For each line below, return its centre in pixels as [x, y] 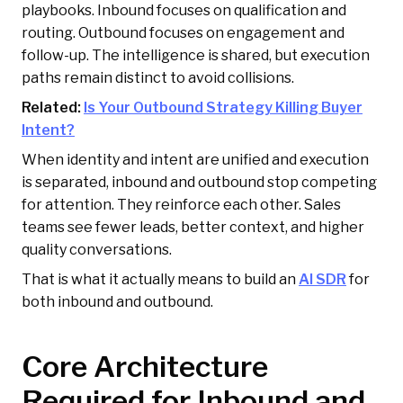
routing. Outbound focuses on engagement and [183, 33]
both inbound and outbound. [117, 302]
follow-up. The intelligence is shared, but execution [196, 56]
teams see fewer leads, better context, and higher [193, 228]
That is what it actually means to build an [160, 280]
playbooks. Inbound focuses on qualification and [184, 11]
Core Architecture [145, 367]
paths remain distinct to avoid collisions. [158, 78]
